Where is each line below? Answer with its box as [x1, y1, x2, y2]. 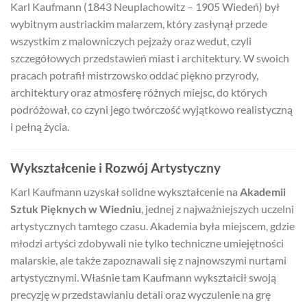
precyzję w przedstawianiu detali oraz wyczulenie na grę [10, 287, 271, 301]
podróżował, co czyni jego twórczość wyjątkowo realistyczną [10, 102, 293, 116]
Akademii [240, 184, 286, 198]
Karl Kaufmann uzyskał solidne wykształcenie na [10, 184, 240, 198]
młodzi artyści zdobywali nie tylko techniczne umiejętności [10, 236, 284, 249]
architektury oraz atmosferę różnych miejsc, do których [10, 85, 267, 99]
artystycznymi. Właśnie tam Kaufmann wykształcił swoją [10, 270, 276, 284]
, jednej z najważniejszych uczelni [141, 201, 294, 215]
